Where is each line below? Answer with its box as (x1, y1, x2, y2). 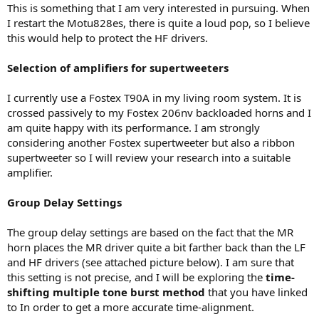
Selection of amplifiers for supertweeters (7, 61, 229, 75)
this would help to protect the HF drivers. (7, 31, 208, 46)
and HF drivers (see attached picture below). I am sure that (7, 255, 294, 270)
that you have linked (208, 285, 308, 300)
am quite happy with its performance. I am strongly (7, 120, 260, 135)
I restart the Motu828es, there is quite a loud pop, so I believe (7, 16, 310, 31)
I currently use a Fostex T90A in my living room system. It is (7, 90, 301, 105)
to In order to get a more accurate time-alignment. (7, 300, 254, 315)
